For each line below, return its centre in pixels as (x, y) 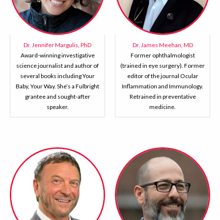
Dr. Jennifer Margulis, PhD (57, 45)
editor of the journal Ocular (163, 76)
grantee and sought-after (57, 97)
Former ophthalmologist (163, 55)
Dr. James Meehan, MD (163, 45)
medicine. (163, 107)
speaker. (57, 107)
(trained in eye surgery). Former (163, 66)
